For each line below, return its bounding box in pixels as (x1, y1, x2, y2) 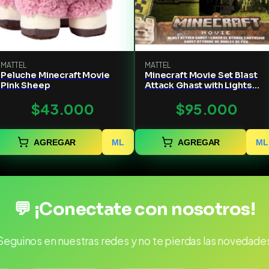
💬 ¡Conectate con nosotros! (13, 198, 256, 220)
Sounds (145, 90, 180, 101)
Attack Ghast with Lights (145, 80, 252, 91)
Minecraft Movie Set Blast (145, 70, 258, 81)
